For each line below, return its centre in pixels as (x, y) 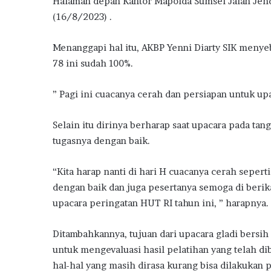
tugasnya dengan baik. (101, 141)
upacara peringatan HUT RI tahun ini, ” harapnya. (161, 203)
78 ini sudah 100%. (93, 64)
